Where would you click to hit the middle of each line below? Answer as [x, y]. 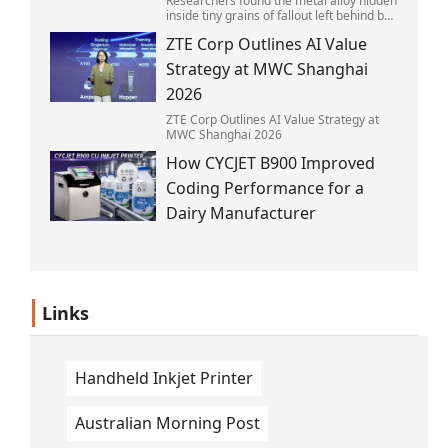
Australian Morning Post [167, 422]
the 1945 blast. [207, 30]
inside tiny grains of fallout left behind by [278, 15]
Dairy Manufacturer [241, 212]
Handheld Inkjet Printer [164, 377]
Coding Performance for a [265, 187]
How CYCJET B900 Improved [270, 162]
